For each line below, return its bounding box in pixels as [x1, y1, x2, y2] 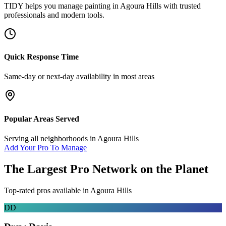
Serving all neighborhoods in [4, 134, 97, 143]
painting [85, 1, 110, 10]
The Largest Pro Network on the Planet [4, 162, 208, 176]
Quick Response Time [4, 52, 79, 62]
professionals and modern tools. [4, 10, 104, 19]
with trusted [161, 1, 201, 10]
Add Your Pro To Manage [4, 143, 87, 152]
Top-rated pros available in [4, 186, 90, 195]
